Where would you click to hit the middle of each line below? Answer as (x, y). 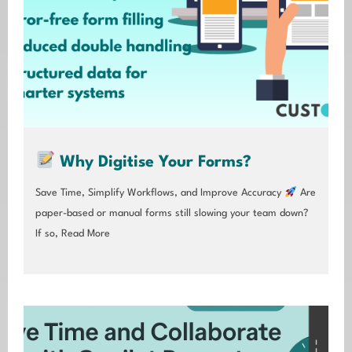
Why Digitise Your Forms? (154, 163)
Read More (84, 234)
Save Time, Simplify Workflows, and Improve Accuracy (160, 193)
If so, (47, 234)
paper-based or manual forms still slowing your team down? (172, 214)
